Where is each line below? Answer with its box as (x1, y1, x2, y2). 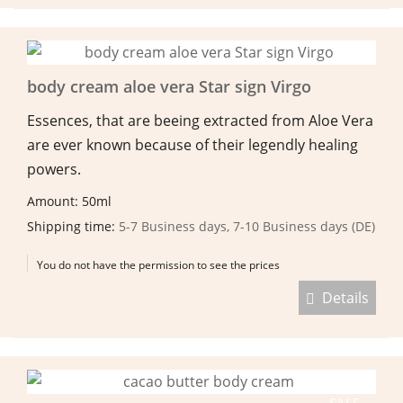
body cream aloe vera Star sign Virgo (27, 75, 311, 97)
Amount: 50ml (27, 192, 115, 210)
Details (315, 287, 369, 308)
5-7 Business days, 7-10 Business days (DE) (119, 217, 375, 235)
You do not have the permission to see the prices (37, 256, 280, 273)
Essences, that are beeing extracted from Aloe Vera (27, 110, 373, 130)
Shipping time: (27, 217, 119, 235)
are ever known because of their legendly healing (27, 134, 358, 155)
